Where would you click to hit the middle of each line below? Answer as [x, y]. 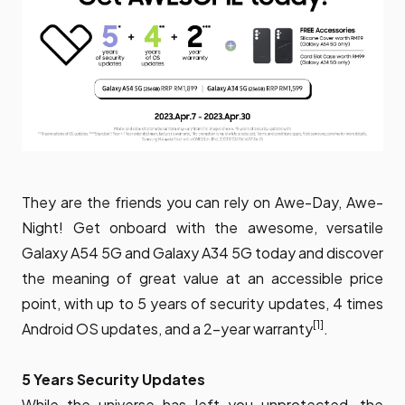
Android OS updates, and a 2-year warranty [167, 329]
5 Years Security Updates [113, 380]
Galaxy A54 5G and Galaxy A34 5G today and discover [202, 253]
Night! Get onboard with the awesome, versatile [202, 228]
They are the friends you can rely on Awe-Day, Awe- [202, 202]
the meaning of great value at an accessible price [202, 278]
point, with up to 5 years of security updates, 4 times [202, 304]
